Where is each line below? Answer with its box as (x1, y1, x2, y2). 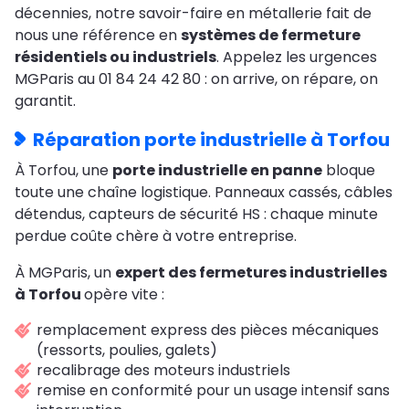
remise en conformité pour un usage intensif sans (37, 380, 390, 402)
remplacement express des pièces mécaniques (37, 320, 379, 341)
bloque (322, 160, 375, 182)
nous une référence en (15, 25, 181, 47)
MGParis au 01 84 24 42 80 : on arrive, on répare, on (15, 68, 378, 90)
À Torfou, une (15, 160, 112, 182)
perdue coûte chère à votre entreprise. (15, 225, 297, 247)
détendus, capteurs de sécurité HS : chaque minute (15, 204, 378, 225)
